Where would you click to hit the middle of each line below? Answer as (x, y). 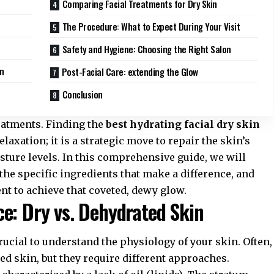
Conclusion (82, 94)
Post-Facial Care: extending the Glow (130, 72)
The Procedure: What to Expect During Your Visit (151, 27)
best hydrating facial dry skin (183, 124)
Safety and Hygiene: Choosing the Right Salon (146, 49)
